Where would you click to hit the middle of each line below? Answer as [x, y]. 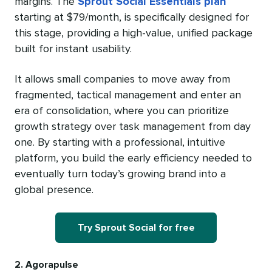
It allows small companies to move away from [122, 80]
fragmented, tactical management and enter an [128, 96]
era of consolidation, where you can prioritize [122, 111]
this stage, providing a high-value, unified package [134, 34]
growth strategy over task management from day [133, 127]
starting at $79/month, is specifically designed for [132, 18]
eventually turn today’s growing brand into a [120, 175]
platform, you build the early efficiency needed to [133, 159]
